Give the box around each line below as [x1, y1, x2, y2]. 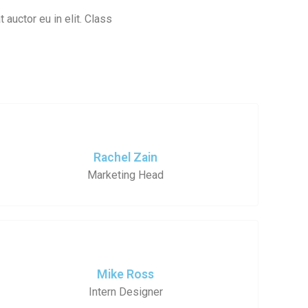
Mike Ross [97, 267, 155, 281]
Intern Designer [88, 285, 163, 298]
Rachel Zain [93, 150, 158, 164]
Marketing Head [87, 168, 164, 181]
